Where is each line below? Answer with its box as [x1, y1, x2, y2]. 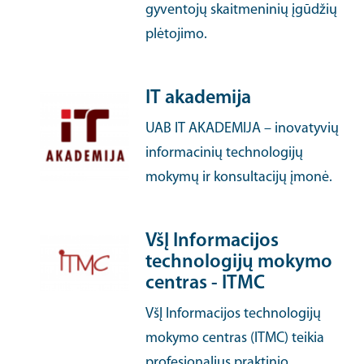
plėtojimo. [145, 27, 208, 42]
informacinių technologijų [145, 145, 304, 161]
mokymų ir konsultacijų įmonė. [145, 170, 333, 185]
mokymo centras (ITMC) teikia [145, 331, 325, 346]
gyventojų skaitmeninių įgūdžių [145, 2, 338, 18]
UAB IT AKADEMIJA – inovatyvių [145, 121, 340, 136]
